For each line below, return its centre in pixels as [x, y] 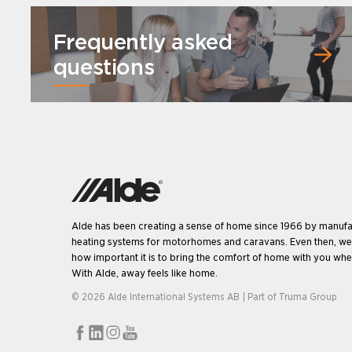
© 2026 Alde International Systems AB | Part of [175, 297]
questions [104, 67]
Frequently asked [143, 42]
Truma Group [308, 297]
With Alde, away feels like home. [144, 272]
